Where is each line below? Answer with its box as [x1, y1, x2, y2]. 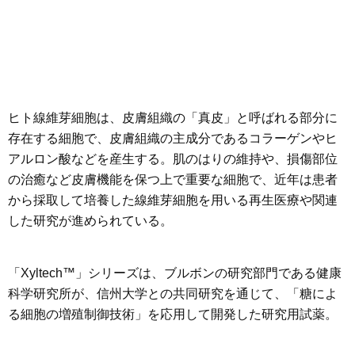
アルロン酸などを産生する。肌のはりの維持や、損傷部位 [8, 151, 338, 166]
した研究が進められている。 [8, 213, 173, 227]
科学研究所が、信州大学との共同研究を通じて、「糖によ [8, 286, 338, 300]
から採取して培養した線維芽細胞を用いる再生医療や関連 [8, 193, 338, 207]
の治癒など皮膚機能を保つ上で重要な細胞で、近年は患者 [8, 172, 338, 186]
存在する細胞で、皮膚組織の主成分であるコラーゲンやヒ [8, 131, 338, 145]
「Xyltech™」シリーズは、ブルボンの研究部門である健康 [8, 265, 342, 280]
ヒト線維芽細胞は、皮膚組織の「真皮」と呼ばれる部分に [8, 110, 338, 124]
